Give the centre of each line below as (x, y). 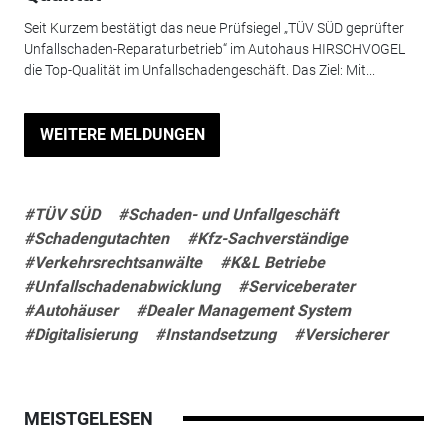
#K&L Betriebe (272, 262)
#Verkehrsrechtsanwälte (112, 262)
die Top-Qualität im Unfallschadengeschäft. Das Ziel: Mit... (199, 69)
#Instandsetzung (215, 334)
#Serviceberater (296, 286)
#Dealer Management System (243, 310)
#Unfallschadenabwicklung (121, 286)
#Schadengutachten (96, 238)
